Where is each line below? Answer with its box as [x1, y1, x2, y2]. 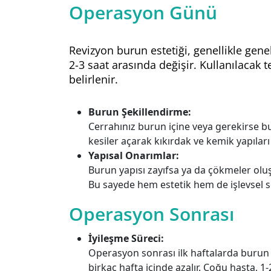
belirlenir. [69, 72, 118, 87]
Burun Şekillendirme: [88, 105, 191, 119]
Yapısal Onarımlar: [88, 149, 179, 162]
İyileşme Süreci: [88, 232, 164, 245]
